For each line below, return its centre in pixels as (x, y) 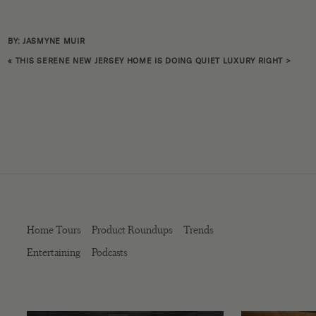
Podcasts (110, 253)
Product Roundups (132, 230)
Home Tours (54, 230)
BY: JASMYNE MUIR (47, 42)
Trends (199, 230)
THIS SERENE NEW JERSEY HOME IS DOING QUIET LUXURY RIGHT (149, 61)
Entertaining (54, 253)
